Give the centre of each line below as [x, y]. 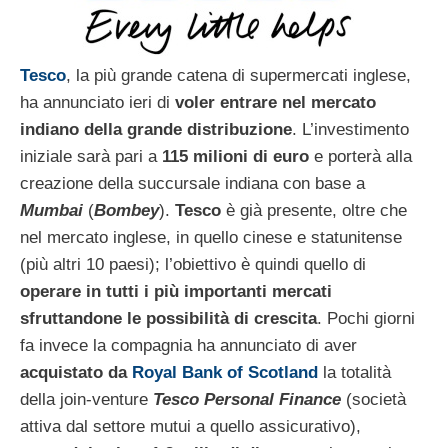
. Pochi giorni [366, 318]
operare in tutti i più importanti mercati [176, 291]
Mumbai [51, 210]
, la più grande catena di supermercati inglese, [238, 75]
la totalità [354, 372]
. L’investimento [350, 129]
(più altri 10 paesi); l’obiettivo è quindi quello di [193, 264]
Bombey [126, 210]
